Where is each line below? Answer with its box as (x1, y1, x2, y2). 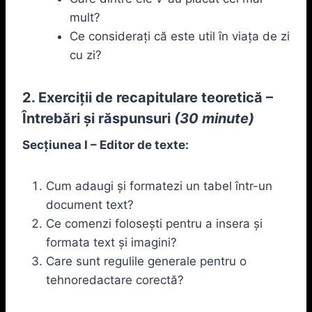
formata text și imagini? (46, 235, 177, 249)
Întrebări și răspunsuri (22, 109, 171, 127)
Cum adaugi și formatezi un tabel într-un (46, 178, 272, 193)
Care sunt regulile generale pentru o (46, 253, 247, 268)
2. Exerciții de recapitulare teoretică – (22, 88, 273, 106)
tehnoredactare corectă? (46, 272, 184, 287)
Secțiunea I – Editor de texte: (22, 137, 189, 152)
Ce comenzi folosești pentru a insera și (46, 216, 263, 231)
